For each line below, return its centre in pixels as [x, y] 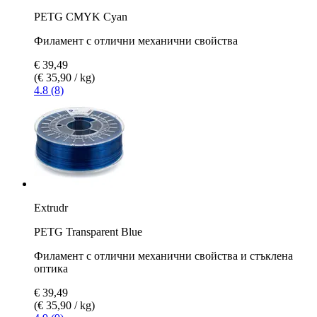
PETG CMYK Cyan [81, 16]
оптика [51, 268]
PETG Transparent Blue [88, 231]
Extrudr [51, 207]
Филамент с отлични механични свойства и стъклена [163, 255]
